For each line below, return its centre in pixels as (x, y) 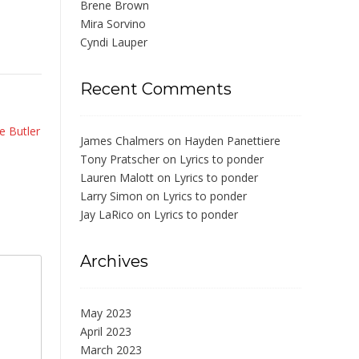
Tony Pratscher (120, 159)
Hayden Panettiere (232, 141)
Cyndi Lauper (114, 42)
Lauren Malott (117, 178)
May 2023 (106, 313)
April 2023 (106, 332)
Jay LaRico (107, 215)
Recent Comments (156, 89)
